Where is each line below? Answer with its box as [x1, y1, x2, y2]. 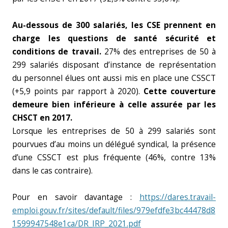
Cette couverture [144, 86, 216, 97]
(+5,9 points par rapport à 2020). [12, 86, 144, 97]
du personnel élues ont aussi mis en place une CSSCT [12, 73, 216, 83]
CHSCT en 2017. [12, 112, 72, 123]
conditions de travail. [12, 46, 101, 57]
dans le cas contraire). [12, 165, 93, 176]
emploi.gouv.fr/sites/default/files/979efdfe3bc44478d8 [12, 205, 215, 216]
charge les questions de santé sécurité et [12, 33, 216, 44]
